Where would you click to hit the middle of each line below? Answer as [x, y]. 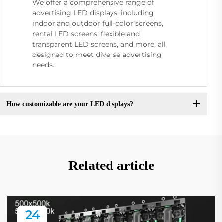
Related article [111, 165]
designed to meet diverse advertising [97, 54]
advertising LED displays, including [93, 13]
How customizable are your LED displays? [70, 104]
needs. [43, 65]
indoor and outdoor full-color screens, [98, 23]
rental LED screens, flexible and [86, 33]
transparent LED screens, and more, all [99, 44]
